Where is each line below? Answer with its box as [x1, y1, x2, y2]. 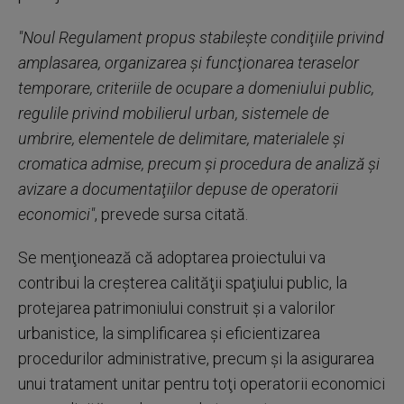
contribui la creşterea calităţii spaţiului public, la [18, 273, 347, 292]
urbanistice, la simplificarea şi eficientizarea [18, 324, 320, 343]
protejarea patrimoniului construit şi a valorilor [18, 298, 335, 317]
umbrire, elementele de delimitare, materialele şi [18, 129, 344, 148]
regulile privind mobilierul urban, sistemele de [18, 104, 329, 123]
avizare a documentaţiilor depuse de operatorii [18, 179, 338, 198]
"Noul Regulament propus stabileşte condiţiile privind [18, 28, 384, 47]
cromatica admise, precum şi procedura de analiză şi [18, 154, 380, 173]
